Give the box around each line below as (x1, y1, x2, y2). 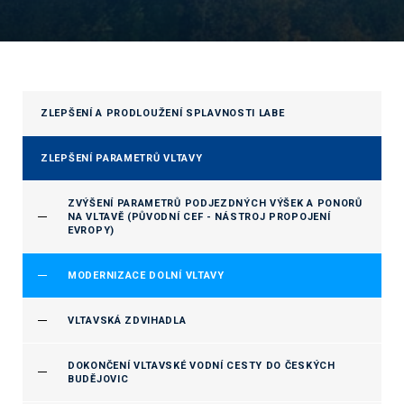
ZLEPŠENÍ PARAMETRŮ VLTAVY (41, 152, 203, 164)
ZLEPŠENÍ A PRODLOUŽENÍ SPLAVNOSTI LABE (41, 107, 285, 119)
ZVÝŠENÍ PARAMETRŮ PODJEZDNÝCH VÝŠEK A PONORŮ (68, 197, 363, 209)
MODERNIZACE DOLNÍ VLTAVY (68, 270, 225, 281)
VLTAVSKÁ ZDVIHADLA (68, 315, 187, 326)
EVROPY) (68, 225, 115, 236)
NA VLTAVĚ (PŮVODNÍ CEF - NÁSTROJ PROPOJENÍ (68, 211, 331, 223)
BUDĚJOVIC (68, 373, 129, 385)
